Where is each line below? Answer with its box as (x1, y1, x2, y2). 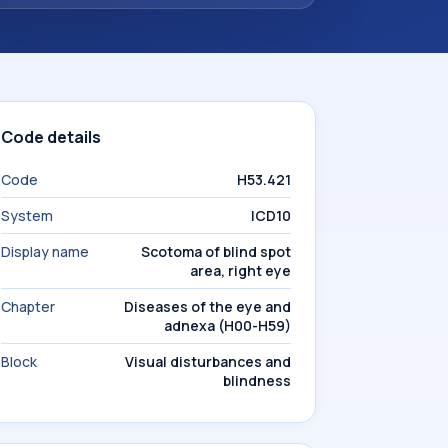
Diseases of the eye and (124, 297, 291, 316)
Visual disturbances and (125, 352, 291, 371)
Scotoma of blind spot (141, 242, 291, 261)
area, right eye (190, 261, 291, 280)
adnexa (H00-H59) (164, 316, 291, 335)
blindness (223, 371, 291, 390)
